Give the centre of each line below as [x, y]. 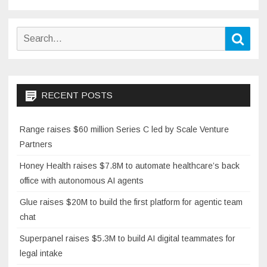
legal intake [41, 254]
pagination [41, 11]
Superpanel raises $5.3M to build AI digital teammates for [128, 239]
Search [29, 33]
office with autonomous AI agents [82, 181]
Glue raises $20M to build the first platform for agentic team [131, 202]
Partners [36, 145]
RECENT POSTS [77, 95]
